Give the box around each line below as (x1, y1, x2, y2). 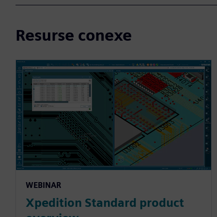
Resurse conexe (15, 25, 132, 45)
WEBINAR (26, 180, 61, 190)
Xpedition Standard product (26, 195, 184, 210)
